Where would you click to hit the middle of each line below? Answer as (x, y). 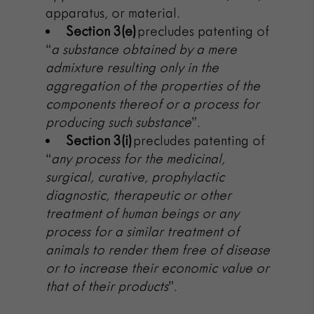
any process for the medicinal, (138, 158)
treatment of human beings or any (143, 213)
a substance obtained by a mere (144, 49)
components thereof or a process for (153, 104)
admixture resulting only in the (132, 67)
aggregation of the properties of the (153, 86)
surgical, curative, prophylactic (135, 177)
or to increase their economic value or (158, 268)
